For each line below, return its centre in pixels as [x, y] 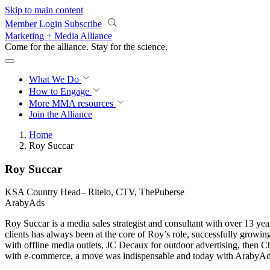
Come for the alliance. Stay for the [71, 47]
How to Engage [60, 91]
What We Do [55, 79]
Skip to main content [44, 10]
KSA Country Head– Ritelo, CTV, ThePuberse [95, 192]
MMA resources [81, 103]
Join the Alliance [61, 114]
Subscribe [83, 24]
